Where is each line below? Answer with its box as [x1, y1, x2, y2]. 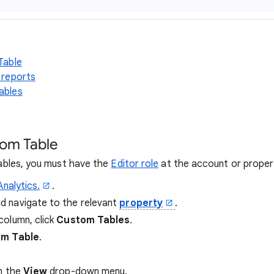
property [119, 197, 163, 209]
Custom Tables [56, 214, 130, 226]
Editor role [111, 158, 159, 170]
